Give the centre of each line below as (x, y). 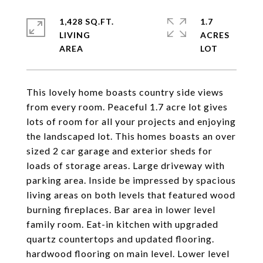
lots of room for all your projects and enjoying (131, 121)
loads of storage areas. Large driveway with (126, 165)
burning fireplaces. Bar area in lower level (121, 209)
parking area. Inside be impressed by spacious (131, 180)
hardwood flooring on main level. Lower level (128, 253)
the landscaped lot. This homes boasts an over (131, 136)
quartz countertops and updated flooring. (120, 239)
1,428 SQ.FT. (87, 21)
